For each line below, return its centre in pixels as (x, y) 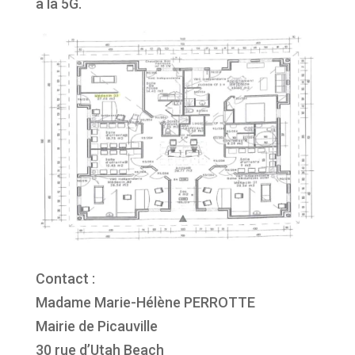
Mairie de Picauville (96, 326)
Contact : (65, 278)
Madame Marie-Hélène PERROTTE (145, 302)
